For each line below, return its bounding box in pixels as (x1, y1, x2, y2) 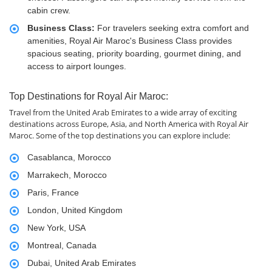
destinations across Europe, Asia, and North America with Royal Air (9, 118, 248, 130)
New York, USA (27, 223, 86, 233)
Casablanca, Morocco (27, 152, 111, 163)
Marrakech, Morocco (27, 170, 107, 180)
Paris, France (27, 188, 79, 198)
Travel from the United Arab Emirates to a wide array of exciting (9, 107, 237, 118)
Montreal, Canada (27, 240, 97, 251)
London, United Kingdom (27, 205, 123, 216)
